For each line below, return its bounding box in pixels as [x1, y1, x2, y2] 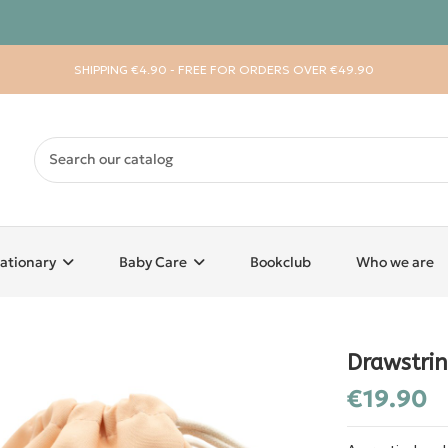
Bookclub [249, 252, 311, 271]
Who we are [355, 252, 434, 271]
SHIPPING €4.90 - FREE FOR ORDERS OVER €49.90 [73, 62, 374, 78]
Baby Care [118, 252, 190, 271]
